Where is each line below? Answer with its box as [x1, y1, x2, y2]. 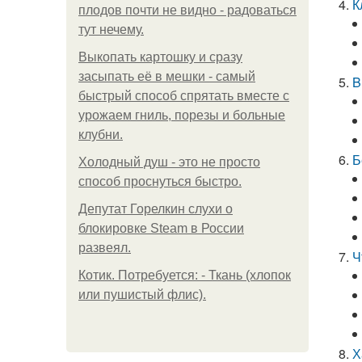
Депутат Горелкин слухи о [78, 202, 233, 216]
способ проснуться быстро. [78, 175, 242, 188]
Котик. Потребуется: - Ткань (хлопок [78, 268, 291, 282]
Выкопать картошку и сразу [78, 50, 242, 64]
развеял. [78, 241, 131, 255]
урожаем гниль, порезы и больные [78, 108, 285, 122]
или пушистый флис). [78, 288, 206, 301]
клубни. [78, 128, 123, 141]
